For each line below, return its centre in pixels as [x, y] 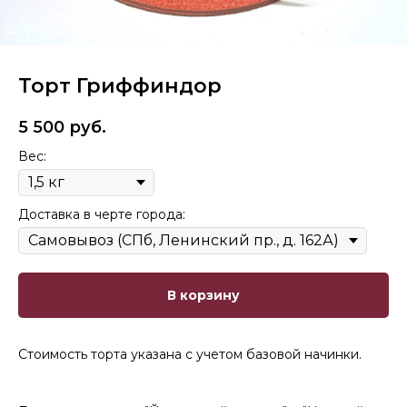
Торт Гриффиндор [120, 86]
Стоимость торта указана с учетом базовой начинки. [190, 355]
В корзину [203, 296]
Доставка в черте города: [102, 215]
